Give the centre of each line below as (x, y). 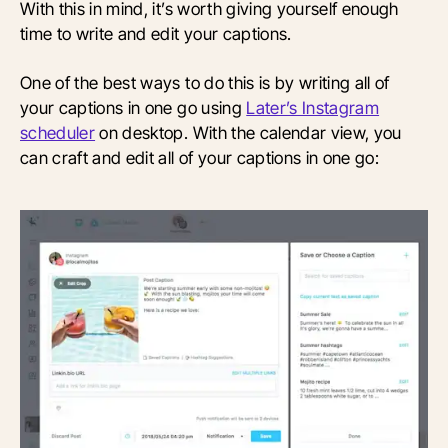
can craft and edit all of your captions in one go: (200, 157)
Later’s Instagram (313, 107)
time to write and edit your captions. (156, 33)
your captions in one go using (133, 107)
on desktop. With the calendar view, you (248, 132)
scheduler (58, 132)
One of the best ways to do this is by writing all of (205, 82)
